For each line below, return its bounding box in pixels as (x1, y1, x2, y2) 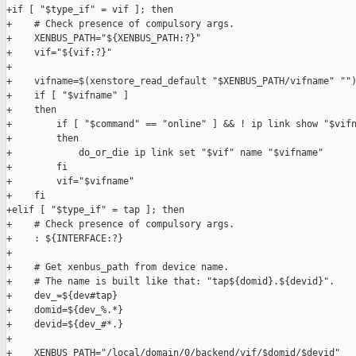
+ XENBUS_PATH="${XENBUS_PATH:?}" (6, 33, 201, 44)
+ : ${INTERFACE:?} (6, 233, 123, 245)
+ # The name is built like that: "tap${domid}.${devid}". (6, 276, 335, 288)
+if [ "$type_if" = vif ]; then (6, 4, 173, 16)
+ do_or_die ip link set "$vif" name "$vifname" (6, 147, 323, 159)
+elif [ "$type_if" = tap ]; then (6, 204, 184, 216)
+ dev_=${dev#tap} (6, 290, 118, 302)
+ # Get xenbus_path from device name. (6, 261, 229, 273)
